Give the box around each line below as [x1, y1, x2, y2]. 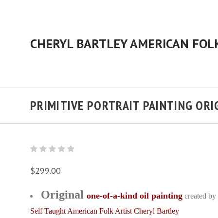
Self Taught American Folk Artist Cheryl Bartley [30, 207, 179, 215]
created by [184, 192, 216, 200]
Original [41, 188, 87, 201]
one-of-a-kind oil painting [87, 191, 182, 200]
